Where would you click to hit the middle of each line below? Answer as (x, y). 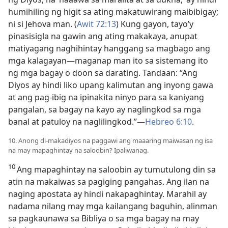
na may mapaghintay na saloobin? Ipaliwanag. (78, 150)
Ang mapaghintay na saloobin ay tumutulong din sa (116, 169)
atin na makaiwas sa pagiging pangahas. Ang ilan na (109, 182)
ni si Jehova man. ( (42, 24)
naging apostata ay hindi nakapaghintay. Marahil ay (107, 194)
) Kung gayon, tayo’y (155, 24)
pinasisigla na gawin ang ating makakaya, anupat (103, 36)
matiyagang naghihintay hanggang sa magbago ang (109, 48)
